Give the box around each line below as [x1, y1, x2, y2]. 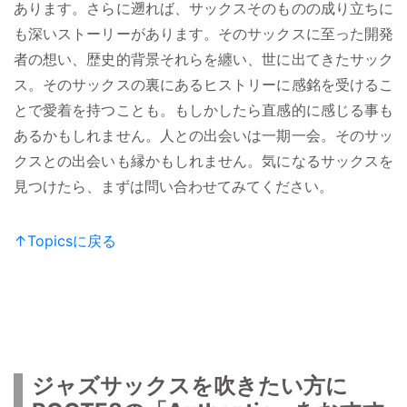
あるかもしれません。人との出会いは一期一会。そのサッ [14, 125, 393, 144]
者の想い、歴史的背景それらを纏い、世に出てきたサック [14, 49, 393, 68]
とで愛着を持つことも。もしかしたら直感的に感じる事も [14, 100, 393, 119]
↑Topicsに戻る [14, 231, 116, 250]
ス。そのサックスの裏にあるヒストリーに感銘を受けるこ [14, 74, 393, 94]
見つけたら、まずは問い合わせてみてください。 [14, 176, 333, 195]
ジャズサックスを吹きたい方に [32, 372, 348, 399]
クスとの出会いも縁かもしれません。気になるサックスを [14, 151, 393, 170]
